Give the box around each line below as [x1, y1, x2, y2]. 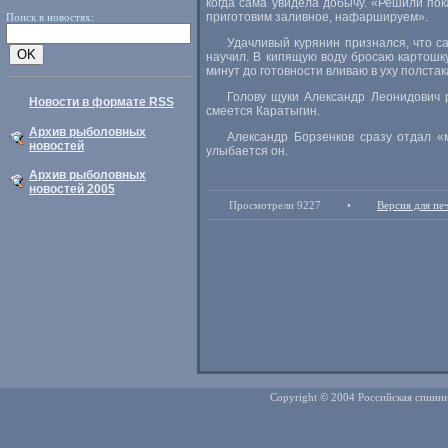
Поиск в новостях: [6, 10, 94, 23]
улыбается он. [206, 144, 288, 158]
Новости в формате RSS [29, 95, 174, 109]
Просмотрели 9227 [229, 199, 321, 211]
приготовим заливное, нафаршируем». [206, 10, 428, 24]
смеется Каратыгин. [206, 104, 320, 118]
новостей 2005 [29, 182, 115, 196]
